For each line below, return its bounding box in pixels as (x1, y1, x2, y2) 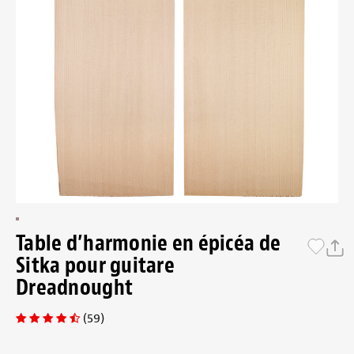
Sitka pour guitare (16, 250, 175, 280)
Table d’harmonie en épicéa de (16, 228, 281, 258)
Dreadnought (16, 273, 134, 302)
